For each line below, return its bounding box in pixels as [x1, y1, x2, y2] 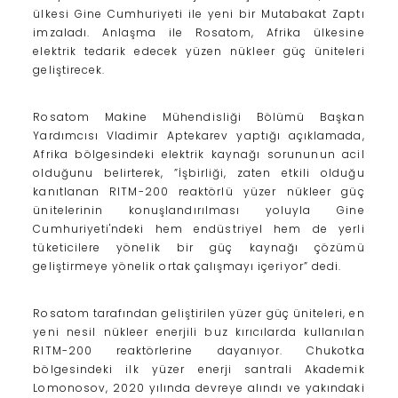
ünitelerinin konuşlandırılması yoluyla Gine [33, 203, 365, 219]
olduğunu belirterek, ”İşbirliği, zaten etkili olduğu [33, 165, 365, 181]
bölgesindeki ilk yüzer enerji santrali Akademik [33, 362, 365, 378]
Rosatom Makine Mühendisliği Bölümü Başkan [33, 109, 365, 125]
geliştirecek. [33, 62, 109, 78]
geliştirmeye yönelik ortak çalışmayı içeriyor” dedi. [33, 259, 346, 275]
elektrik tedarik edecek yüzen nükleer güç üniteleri [33, 44, 365, 60]
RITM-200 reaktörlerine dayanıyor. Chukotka [33, 343, 365, 359]
